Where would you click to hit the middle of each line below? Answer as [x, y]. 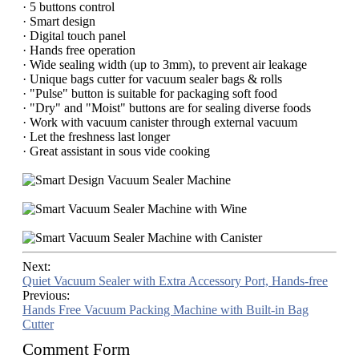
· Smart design [59, 22]
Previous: [46, 296]
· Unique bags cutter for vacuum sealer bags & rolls [152, 79]
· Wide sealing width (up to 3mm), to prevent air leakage [165, 65]
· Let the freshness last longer [96, 137]
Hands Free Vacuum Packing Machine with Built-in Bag [165, 310]
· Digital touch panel [74, 36]
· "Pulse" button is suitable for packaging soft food [150, 94]
